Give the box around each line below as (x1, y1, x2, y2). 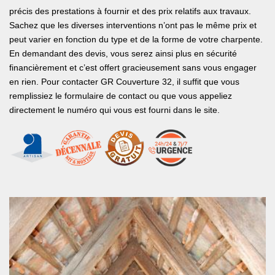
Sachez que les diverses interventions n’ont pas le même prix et (9, 20, 257, 30)
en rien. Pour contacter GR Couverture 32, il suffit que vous (9, 77, 239, 87)
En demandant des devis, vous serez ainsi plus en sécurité (9, 48, 237, 58)
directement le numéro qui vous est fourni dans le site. (9, 105, 220, 115)
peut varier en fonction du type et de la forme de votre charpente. (9, 34, 263, 44)
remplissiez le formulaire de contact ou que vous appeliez (9, 91, 232, 101)
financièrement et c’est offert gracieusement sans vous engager (9, 63, 257, 72)
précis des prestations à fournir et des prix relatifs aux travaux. (9, 6, 251, 16)
